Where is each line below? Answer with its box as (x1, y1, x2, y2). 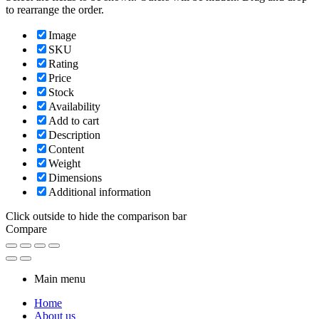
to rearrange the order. (6, 4, 104, 16)
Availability (48, 100, 100, 113)
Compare (6, 223, 47, 236)
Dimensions (48, 172, 102, 184)
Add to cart (48, 115, 99, 127)
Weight (48, 157, 80, 170)
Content (48, 143, 84, 156)
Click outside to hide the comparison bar (6, 210, 187, 223)
